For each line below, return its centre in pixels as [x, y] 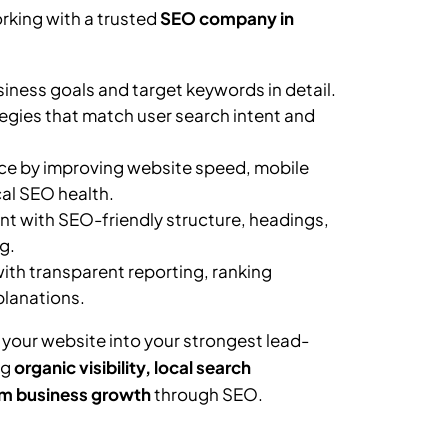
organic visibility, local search [133, 366]
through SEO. [207, 393]
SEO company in [227, 17]
